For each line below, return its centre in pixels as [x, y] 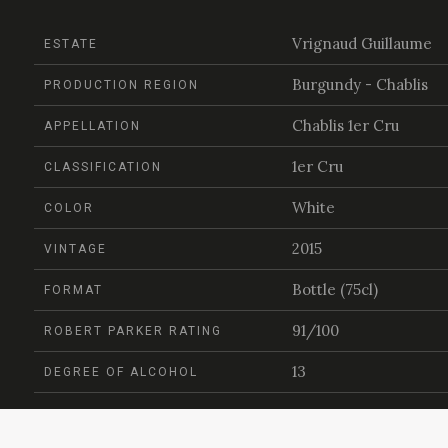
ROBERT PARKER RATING [133, 331]
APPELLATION [92, 126]
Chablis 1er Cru [345, 125]
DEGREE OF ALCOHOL [121, 372]
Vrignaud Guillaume [361, 43]
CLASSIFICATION [103, 167]
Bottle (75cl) [334, 289]
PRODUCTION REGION [121, 85]
